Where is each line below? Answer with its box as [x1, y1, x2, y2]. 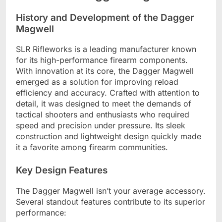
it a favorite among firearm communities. [16, 142, 168, 153]
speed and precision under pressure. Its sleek [16, 120, 185, 131]
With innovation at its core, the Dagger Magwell [16, 66, 194, 76]
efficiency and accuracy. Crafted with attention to [16, 88, 200, 98]
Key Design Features [16, 165, 108, 176]
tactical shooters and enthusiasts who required [16, 110, 189, 120]
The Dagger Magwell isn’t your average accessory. [16, 186, 206, 196]
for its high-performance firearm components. [16, 55, 188, 65]
